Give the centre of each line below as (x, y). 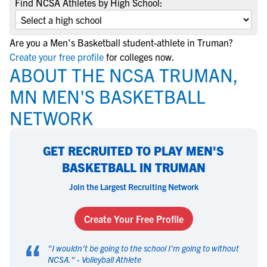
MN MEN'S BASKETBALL (107, 96)
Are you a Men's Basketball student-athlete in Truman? (121, 42)
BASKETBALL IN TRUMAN (133, 167)
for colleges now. (140, 57)
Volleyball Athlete (111, 259)
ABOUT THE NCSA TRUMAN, (124, 74)
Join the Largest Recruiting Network (133, 187)
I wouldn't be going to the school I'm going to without (145, 248)
